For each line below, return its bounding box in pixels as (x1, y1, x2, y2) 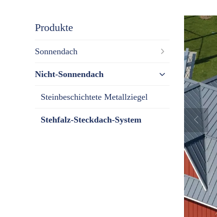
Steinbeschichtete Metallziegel (41, 92, 148, 102)
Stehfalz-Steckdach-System (41, 114, 141, 124)
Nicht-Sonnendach (35, 69, 104, 79)
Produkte (35, 21, 73, 33)
